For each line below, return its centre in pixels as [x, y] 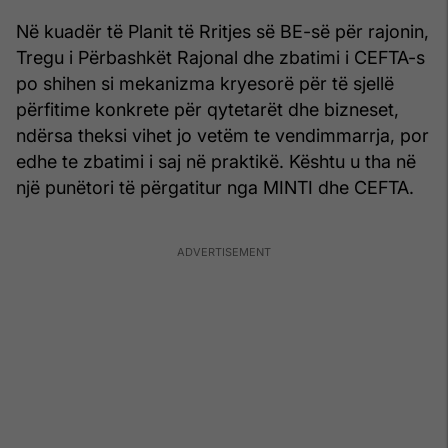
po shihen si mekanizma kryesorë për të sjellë [205, 83]
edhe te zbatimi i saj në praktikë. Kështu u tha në [216, 161]
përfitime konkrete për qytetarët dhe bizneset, [207, 109]
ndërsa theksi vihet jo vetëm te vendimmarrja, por [222, 135]
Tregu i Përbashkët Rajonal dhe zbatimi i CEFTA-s [220, 57]
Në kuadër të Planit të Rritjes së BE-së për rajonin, [222, 31]
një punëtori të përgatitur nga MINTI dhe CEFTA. [215, 187]
